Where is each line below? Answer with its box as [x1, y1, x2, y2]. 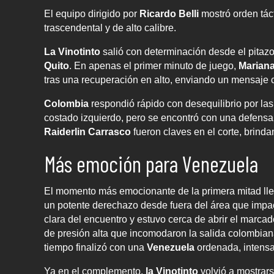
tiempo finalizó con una [44, 242, 147, 253]
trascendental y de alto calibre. [44, 23, 176, 34]
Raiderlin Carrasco [44, 127, 131, 138]
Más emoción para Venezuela [44, 150, 258, 177]
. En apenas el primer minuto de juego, [69, 61, 239, 72]
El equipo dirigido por [44, 9, 137, 20]
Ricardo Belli [137, 9, 201, 20]
